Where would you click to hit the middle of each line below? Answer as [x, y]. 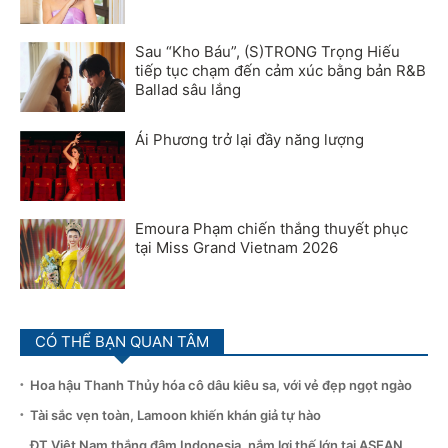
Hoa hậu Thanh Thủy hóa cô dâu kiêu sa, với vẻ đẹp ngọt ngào [221, 384]
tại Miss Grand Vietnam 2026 [236, 247]
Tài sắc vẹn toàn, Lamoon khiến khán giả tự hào [175, 414]
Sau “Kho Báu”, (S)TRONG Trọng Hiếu [267, 52]
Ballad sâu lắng [188, 90]
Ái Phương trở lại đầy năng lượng [249, 140]
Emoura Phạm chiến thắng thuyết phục [271, 228]
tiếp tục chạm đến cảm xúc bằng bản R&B [280, 71]
